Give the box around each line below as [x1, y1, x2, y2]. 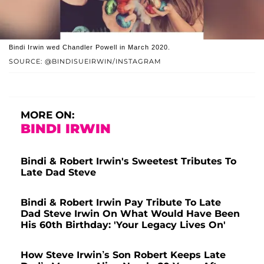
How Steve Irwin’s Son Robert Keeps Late [21, 249, 226, 261]
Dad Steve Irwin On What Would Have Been [21, 208, 240, 220]
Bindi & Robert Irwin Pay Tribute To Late [21, 197, 221, 209]
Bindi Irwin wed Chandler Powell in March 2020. [9, 44, 170, 51]
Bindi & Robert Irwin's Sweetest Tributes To [21, 156, 236, 167]
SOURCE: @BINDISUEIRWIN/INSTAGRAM [9, 57, 161, 66]
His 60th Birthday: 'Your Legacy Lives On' [21, 219, 226, 231]
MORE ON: [21, 109, 74, 121]
